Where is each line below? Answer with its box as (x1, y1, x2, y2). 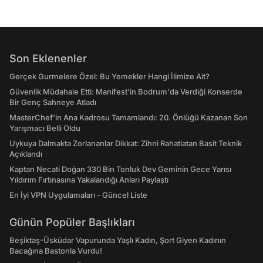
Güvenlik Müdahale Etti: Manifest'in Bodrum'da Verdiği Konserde (9, 87, 242, 96)
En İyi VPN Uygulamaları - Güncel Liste (9, 190, 147, 200)
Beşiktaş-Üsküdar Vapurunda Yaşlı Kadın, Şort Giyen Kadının (9, 235, 226, 245)
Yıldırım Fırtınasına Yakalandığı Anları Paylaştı (9, 175, 168, 184)
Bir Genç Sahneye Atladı (9, 97, 96, 107)
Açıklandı (9, 149, 42, 159)
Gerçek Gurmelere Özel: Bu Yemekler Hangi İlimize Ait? (9, 72, 210, 81)
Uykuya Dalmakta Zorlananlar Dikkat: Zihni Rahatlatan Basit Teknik (9, 139, 242, 148)
